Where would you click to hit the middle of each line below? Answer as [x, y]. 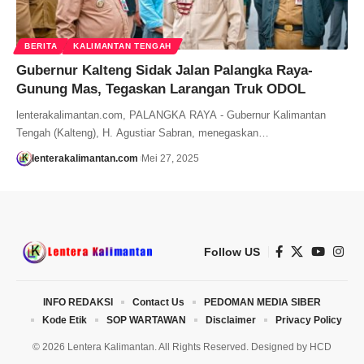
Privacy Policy [308, 320]
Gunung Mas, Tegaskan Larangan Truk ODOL [161, 89]
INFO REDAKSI [78, 302]
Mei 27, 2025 [170, 158]
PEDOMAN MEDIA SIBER [262, 302]
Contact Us [158, 302]
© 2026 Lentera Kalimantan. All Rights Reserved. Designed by [171, 347]
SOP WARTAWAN [146, 320]
